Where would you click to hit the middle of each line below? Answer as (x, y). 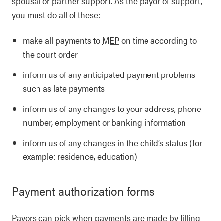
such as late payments (64, 88)
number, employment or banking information (104, 122)
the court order (50, 54)
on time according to (158, 40)
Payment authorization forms (83, 191)
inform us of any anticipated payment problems (109, 74)
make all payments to (62, 40)
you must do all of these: (56, 15)
